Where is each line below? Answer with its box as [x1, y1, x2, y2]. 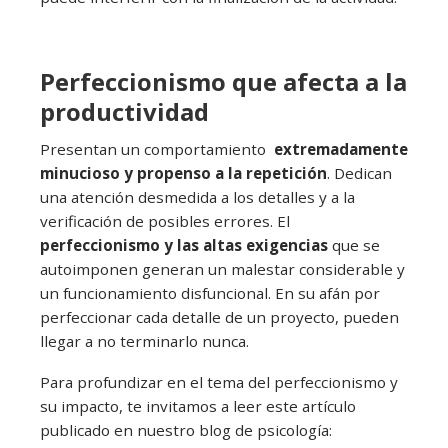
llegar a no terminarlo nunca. [40, 331, 249, 352]
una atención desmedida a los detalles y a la [40, 187, 355, 208]
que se [328, 235, 380, 256]
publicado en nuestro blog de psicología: [40, 420, 332, 441]
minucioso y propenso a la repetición [40, 163, 327, 184]
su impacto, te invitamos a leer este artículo [40, 396, 356, 417]
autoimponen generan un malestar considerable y [40, 259, 405, 280]
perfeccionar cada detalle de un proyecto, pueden [40, 307, 399, 328]
